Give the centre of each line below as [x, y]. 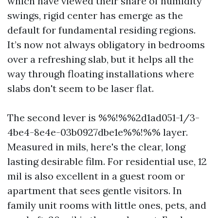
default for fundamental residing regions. [101, 30]
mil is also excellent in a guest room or [96, 176]
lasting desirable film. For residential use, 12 [107, 161]
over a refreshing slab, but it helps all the [100, 59]
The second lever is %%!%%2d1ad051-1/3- [103, 118]
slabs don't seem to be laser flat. [81, 88]
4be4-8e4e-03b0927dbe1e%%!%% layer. [98, 132]
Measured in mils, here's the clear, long [96, 147]
